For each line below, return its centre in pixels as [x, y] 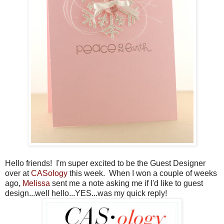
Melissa [36, 183]
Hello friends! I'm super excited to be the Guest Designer [105, 163]
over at [18, 173]
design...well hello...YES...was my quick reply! [86, 193]
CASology [49, 173]
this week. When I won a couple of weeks [142, 173]
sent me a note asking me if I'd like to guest [126, 183]
